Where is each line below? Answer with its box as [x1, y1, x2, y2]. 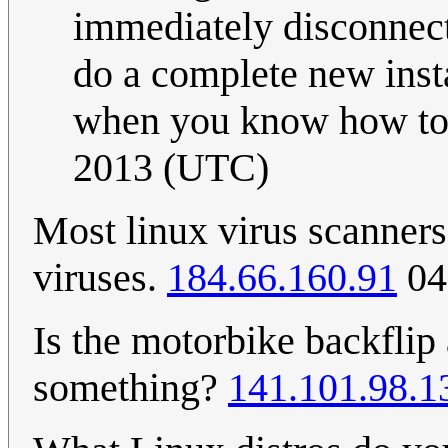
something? [33, 365, 228, 411]
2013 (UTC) [73, 145, 269, 191]
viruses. [33, 255, 167, 301]
